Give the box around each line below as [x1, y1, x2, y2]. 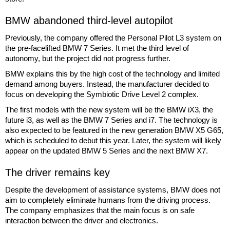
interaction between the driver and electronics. [5, 216, 158, 225]
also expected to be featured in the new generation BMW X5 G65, [5, 125, 223, 135]
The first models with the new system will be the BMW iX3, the [5, 105, 213, 114]
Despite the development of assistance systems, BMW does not [5, 185, 220, 194]
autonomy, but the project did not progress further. [5, 53, 170, 63]
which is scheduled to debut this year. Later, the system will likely [5, 136, 221, 145]
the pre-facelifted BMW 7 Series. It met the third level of [5, 43, 189, 52]
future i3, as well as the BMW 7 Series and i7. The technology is [5, 115, 218, 124]
